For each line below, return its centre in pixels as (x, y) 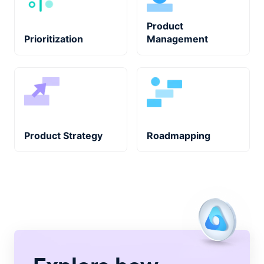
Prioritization (54, 39)
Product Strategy (63, 136)
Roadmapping (179, 136)
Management (177, 39)
